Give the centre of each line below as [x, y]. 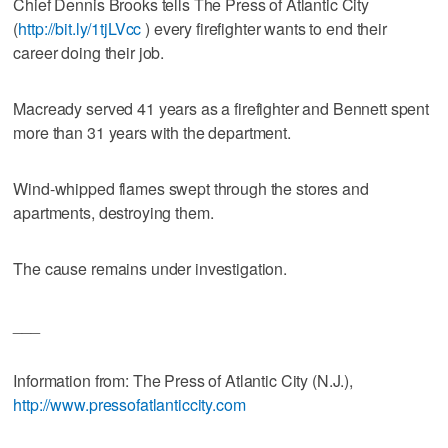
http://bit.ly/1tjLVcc [80, 28]
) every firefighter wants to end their [264, 28]
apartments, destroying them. [113, 212]
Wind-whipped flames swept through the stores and [191, 188]
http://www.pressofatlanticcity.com [129, 404]
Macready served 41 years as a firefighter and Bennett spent [221, 108]
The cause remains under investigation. [150, 268]
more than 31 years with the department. [152, 132]
